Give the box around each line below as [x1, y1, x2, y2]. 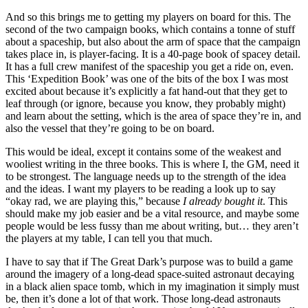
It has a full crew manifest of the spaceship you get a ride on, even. [5, 60, 294, 72]
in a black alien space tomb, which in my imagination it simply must [5, 280, 299, 292]
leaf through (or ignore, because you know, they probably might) [5, 97, 285, 109]
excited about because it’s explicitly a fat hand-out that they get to [5, 85, 287, 97]
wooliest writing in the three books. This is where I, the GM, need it [5, 157, 299, 170]
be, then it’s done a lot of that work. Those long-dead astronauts [5, 292, 280, 305]
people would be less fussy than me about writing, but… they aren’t [5, 219, 298, 232]
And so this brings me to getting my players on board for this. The [5, 10, 291, 23]
